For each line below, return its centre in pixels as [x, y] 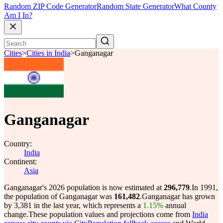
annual [175, 205]
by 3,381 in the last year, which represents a [73, 205]
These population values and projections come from [110, 214]
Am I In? [18, 15]
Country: [18, 144]
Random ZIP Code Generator [50, 6]
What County [195, 6]
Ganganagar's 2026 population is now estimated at [84, 187]
